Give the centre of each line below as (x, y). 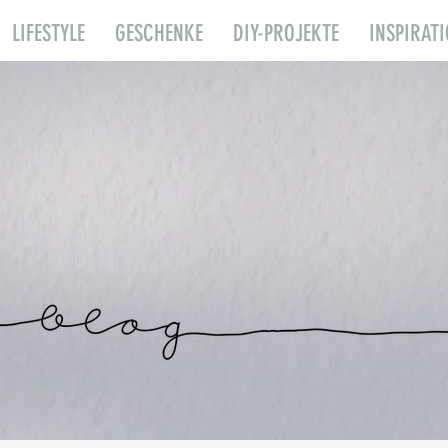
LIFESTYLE (48, 33)
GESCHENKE (159, 33)
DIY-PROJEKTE (286, 33)
